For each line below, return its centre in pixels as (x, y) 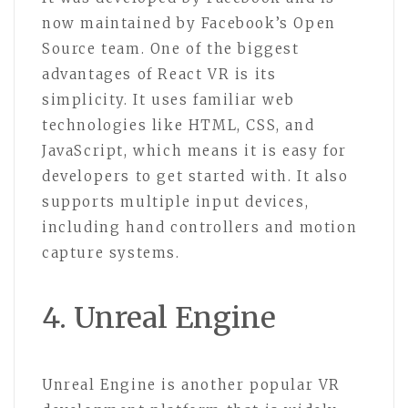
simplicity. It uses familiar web (168, 100)
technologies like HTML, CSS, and (178, 125)
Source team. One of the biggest (171, 49)
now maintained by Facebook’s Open (189, 23)
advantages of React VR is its (159, 74)
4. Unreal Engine (159, 318)
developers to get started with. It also (195, 176)
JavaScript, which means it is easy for (194, 151)
